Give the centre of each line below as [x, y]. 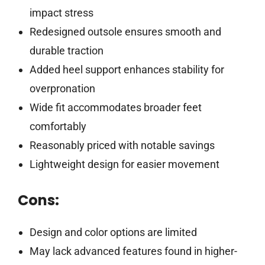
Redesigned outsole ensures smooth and [125, 32]
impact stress [61, 13]
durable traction [66, 51]
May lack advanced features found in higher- [133, 251]
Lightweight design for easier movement [124, 164]
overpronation [62, 89]
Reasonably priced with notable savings [122, 146]
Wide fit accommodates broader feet [115, 108]
